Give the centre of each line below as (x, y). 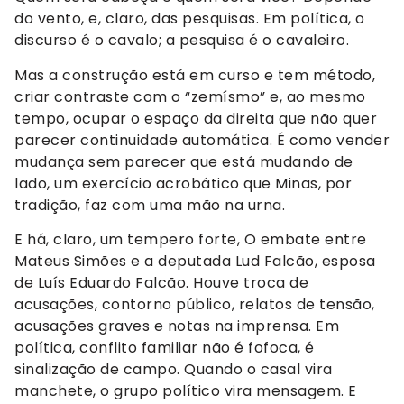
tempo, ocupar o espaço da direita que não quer (196, 118)
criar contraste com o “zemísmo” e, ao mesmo (190, 96)
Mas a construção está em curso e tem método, (195, 75)
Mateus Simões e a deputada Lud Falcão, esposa (195, 262)
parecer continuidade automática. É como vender (202, 140)
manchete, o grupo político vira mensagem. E (186, 391)
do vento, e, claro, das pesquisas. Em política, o (190, 19)
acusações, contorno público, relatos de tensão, (195, 305)
